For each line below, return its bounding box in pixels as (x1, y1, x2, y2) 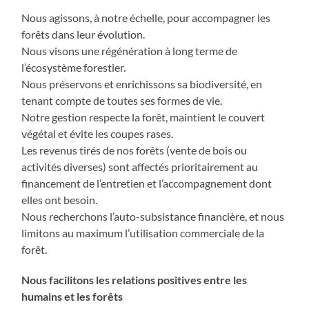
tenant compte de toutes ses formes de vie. (21, 94, 223, 108)
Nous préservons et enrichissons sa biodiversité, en (21, 77, 263, 91)
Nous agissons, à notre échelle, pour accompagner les (21, 11, 271, 25)
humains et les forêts (21, 290, 123, 303)
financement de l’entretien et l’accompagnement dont (21, 177, 272, 190)
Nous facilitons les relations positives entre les (21, 273, 248, 287)
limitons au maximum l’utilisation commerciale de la (21, 226, 265, 240)
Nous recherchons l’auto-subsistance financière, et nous (21, 210, 285, 223)
